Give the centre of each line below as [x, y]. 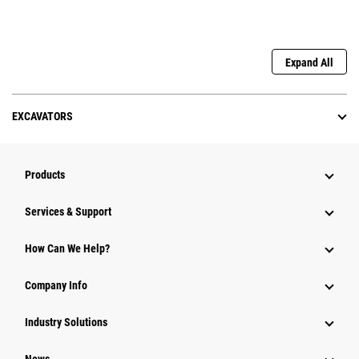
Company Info [56, 286]
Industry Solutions [66, 323]
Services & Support [68, 212]
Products [45, 175]
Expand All [309, 63]
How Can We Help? [67, 249]
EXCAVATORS [42, 117]
